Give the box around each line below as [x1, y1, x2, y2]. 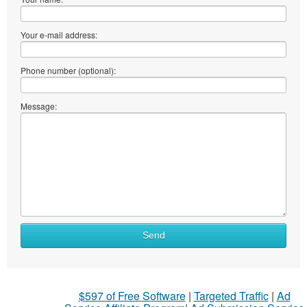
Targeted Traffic [193, 287, 269, 304]
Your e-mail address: [21, 28, 97, 40]
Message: [21, 99, 57, 112]
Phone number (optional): [21, 64, 116, 76]
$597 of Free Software [78, 287, 186, 304]
